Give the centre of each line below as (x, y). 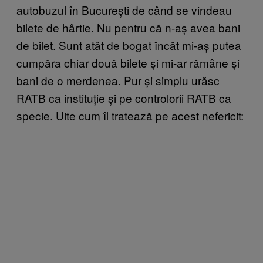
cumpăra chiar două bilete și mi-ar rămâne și (128, 62)
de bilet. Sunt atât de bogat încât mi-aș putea (129, 45)
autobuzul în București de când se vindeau (124, 9)
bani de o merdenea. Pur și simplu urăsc (118, 80)
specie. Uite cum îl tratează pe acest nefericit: (130, 115)
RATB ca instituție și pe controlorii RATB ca (124, 97)
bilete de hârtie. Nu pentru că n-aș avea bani (128, 27)
